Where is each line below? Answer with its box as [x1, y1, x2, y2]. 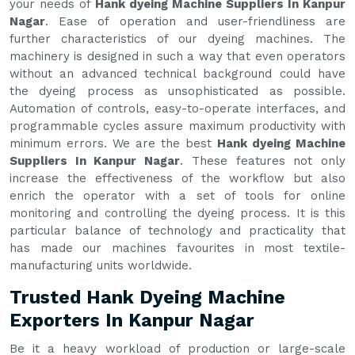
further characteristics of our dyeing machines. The [10, 32, 345, 47]
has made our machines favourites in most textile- [10, 241, 345, 256]
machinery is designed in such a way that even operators [10, 49, 345, 64]
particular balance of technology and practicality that [10, 223, 345, 239]
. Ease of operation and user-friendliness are [45, 14, 345, 29]
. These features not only [180, 154, 346, 169]
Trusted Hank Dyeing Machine [10, 287, 285, 309]
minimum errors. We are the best [10, 136, 217, 151]
